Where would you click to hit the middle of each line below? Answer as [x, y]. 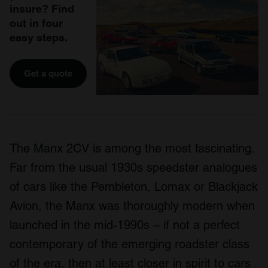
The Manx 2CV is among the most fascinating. [132, 148]
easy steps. [39, 38]
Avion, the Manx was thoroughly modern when [132, 205]
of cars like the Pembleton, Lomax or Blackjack [134, 186]
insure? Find [42, 9]
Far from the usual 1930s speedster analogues [133, 167]
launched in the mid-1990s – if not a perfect [125, 225]
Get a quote [48, 74]
